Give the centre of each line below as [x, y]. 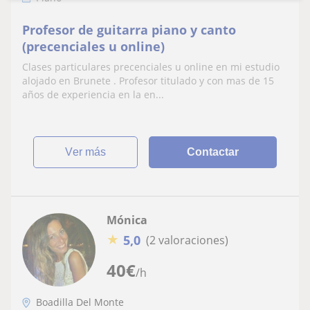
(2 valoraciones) [187, 240]
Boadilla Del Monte [80, 302]
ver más [90, 152]
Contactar [213, 152]
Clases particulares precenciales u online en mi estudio [151, 66]
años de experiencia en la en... [93, 94]
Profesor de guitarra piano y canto [129, 29]
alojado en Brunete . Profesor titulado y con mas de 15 [148, 80]
